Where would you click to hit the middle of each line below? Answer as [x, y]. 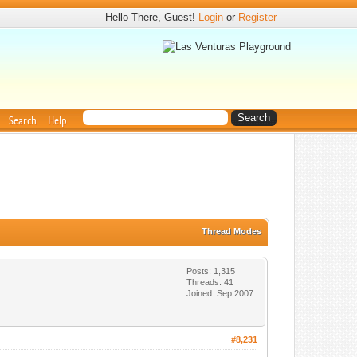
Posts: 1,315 [211, 271]
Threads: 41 [210, 282]
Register [258, 17]
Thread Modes [232, 231]
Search [23, 120]
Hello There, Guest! [152, 17]
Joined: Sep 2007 [220, 293]
